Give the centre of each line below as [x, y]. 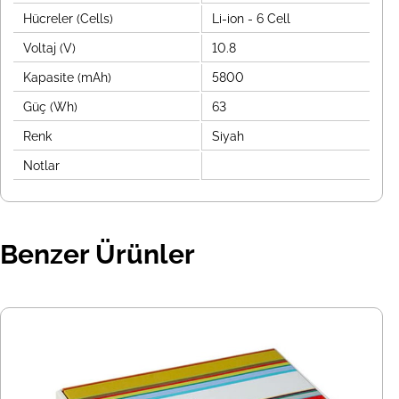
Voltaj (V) [48, 49]
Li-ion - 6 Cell [249, 19]
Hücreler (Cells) [66, 19]
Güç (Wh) [49, 107]
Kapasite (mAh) [65, 78]
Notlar [40, 166]
